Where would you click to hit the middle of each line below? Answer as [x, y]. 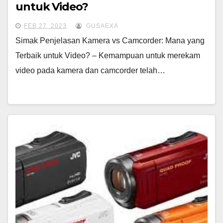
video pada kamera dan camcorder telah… [90, 70]
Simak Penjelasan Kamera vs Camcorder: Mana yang [110, 41]
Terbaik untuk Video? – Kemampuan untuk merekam [108, 56]
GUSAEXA [101, 26]
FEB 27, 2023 [45, 26]
